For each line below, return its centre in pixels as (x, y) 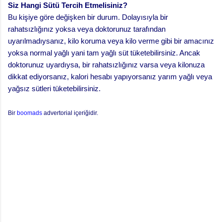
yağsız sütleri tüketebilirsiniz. (54, 88)
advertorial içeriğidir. (70, 113)
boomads (29, 113)
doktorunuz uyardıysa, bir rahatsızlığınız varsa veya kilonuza (106, 64)
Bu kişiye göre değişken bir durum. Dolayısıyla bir (88, 17)
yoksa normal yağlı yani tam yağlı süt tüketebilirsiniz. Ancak (104, 53)
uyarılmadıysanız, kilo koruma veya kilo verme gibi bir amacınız (111, 41)
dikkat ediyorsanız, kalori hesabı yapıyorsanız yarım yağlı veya (110, 76)
